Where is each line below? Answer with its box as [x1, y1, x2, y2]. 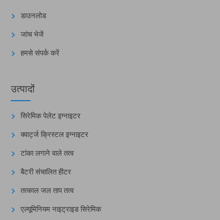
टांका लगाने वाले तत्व [21, 149, 74, 157]
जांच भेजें [21, 30, 44, 38]
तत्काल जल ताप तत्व [21, 186, 74, 194]
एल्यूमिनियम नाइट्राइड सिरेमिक [21, 205, 102, 213]
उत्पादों [11, 83, 35, 94]
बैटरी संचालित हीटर [21, 167, 72, 176]
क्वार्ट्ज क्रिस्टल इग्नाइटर [21, 130, 89, 138]
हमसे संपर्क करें [21, 49, 60, 57]
